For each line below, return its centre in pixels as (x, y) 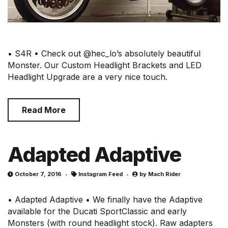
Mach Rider (164, 174)
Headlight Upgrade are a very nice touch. (88, 77)
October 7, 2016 (38, 174)
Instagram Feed (101, 174)
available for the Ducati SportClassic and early (97, 211)
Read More (44, 110)
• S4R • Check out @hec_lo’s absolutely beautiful (104, 54)
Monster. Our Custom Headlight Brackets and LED (105, 65)
